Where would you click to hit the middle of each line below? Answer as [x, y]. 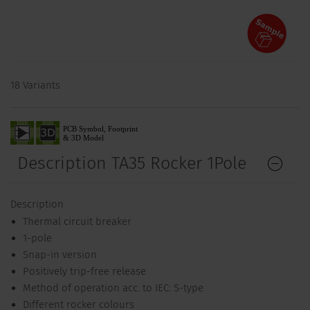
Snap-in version [60, 255]
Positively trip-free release [84, 272]
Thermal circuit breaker [77, 222]
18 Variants [35, 85]
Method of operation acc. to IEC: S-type [113, 288]
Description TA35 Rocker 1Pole [132, 164]
